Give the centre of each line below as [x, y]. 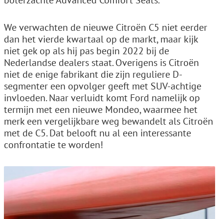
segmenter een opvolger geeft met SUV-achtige [103, 86]
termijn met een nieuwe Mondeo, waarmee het [101, 109]
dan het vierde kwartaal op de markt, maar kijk [101, 39]
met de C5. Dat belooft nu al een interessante [98, 133]
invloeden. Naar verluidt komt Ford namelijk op [102, 98]
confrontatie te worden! [54, 144]
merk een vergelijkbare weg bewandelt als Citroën [109, 121]
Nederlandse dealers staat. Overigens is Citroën [101, 62]
